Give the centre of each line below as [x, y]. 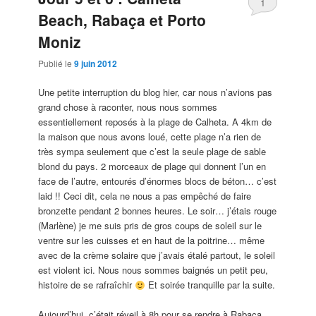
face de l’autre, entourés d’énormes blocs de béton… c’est [158, 181]
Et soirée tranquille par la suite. [210, 285]
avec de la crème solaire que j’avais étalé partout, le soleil [157, 255]
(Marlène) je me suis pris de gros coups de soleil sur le [150, 226]
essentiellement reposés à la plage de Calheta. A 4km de [155, 122]
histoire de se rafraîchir [87, 285]
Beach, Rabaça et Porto [122, 19]
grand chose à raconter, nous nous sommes [128, 107]
